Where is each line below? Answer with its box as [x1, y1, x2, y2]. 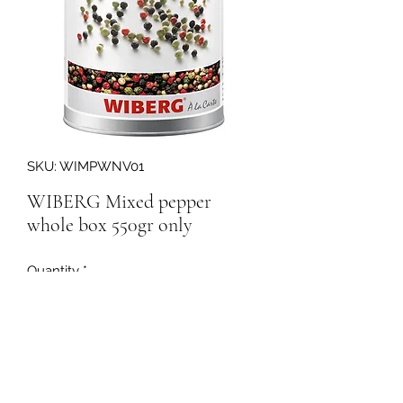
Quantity [27, 263, 79, 279]
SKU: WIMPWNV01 [27, 158, 144, 175]
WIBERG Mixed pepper [27, 190, 211, 213]
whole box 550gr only [27, 213, 193, 237]
